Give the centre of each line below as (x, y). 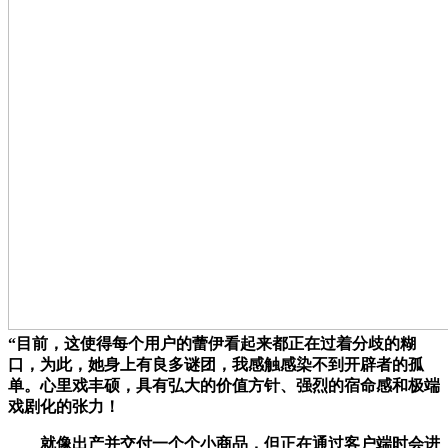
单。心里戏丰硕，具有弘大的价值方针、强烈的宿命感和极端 (224, 385)
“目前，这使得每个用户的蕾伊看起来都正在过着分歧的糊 (212, 343)
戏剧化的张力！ (64, 406)
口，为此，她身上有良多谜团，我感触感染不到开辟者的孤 (216, 364)
